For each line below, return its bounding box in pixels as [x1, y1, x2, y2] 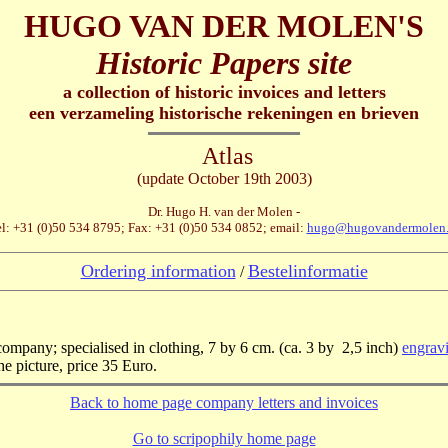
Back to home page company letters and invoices [70, 394, 378, 411]
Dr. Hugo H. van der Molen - [148, 204, 300, 219]
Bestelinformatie [247, 261, 368, 281]
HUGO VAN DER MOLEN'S [24, 8, 424, 44]
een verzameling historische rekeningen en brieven [29, 103, 419, 123]
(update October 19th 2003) [136, 170, 312, 187]
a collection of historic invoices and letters [62, 82, 386, 102]
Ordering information [80, 261, 236, 281]
